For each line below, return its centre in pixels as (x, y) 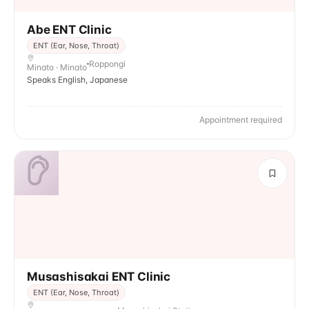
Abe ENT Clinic (69, 30)
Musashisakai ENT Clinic (99, 277)
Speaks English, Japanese (77, 80)
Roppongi (107, 63)
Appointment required (241, 120)
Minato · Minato (57, 67)
